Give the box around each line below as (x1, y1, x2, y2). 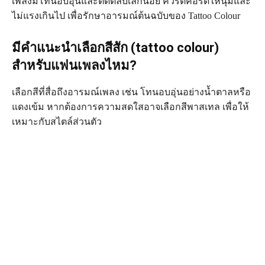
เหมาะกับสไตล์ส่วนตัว (12, 117, 102, 127)
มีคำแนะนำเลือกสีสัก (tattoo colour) (12, 40, 219, 56)
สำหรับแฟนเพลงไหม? (12, 58, 137, 73)
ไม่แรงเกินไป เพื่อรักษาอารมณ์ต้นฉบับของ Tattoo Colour (12, 11, 240, 21)
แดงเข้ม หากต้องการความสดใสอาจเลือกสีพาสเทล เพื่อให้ (12, 102, 249, 112)
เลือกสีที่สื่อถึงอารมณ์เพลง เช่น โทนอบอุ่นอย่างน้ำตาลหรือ (12, 87, 251, 98)
